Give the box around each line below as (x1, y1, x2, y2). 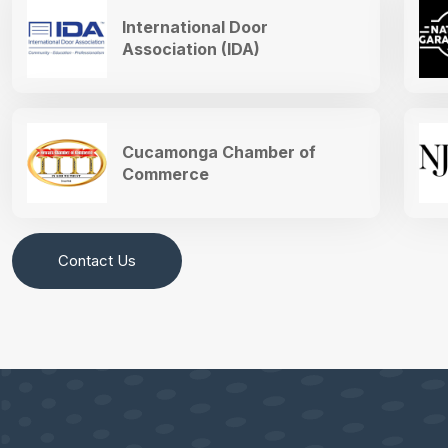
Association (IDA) (122, 38, 260, 59)
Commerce (122, 163, 209, 184)
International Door (122, 16, 268, 37)
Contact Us (58, 251, 136, 271)
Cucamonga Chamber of (122, 141, 316, 162)
